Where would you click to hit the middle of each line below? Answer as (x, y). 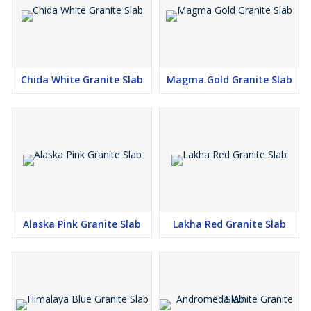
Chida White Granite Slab (82, 80)
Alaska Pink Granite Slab (82, 224)
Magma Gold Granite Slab (229, 80)
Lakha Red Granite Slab (229, 224)
